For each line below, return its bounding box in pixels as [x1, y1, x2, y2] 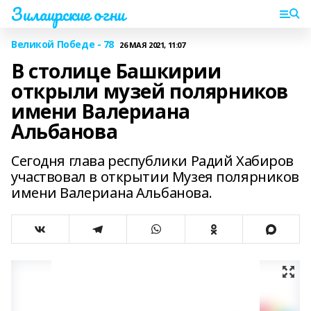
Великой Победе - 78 [11, 37, 115, 51]
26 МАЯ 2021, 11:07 [119, 39, 185, 50]
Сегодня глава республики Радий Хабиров [11, 151, 294, 170]
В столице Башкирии [11, 58, 221, 84]
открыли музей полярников [11, 78, 288, 104]
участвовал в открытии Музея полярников [11, 167, 300, 186]
